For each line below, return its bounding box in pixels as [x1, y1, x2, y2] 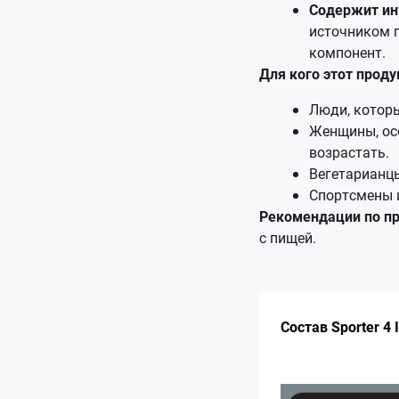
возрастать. [309, 142, 389, 161]
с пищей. [259, 227, 316, 247]
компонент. [309, 42, 386, 61]
